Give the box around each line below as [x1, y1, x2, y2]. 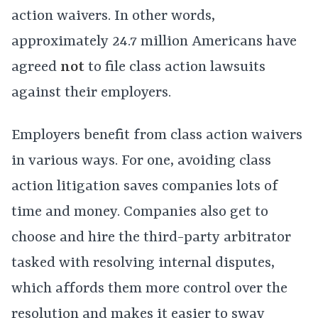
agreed [11, 58, 60, 76]
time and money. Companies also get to [11, 203, 268, 221]
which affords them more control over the [11, 280, 287, 297]
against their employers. [11, 84, 171, 102]
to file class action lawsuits [88, 58, 265, 76]
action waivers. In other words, [11, 7, 215, 25]
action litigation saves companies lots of [11, 177, 278, 195]
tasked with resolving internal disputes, [11, 254, 275, 272]
